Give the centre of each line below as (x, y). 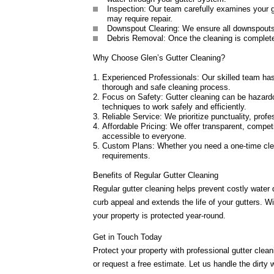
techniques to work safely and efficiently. (174, 107)
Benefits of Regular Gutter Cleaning (156, 175)
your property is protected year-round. (159, 216)
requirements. (126, 156)
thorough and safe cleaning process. (166, 87)
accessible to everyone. (144, 136)
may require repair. (140, 19)
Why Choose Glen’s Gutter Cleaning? (159, 58)
